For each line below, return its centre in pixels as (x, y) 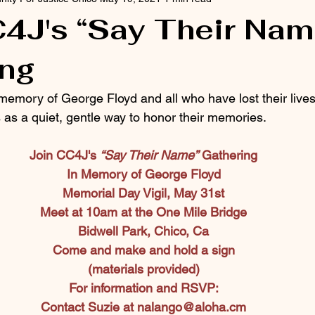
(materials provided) (143, 269)
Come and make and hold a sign (143, 250)
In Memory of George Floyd (143, 174)
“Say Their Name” (149, 155)
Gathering (228, 155)
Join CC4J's (65, 155)
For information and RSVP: (143, 288)
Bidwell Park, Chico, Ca (143, 231)
